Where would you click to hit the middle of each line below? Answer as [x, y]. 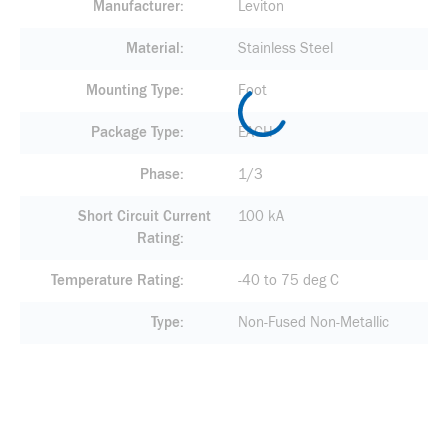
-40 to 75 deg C [288, 280]
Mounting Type [132, 90]
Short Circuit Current [144, 216]
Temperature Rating [115, 280]
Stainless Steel [285, 48]
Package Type [135, 132]
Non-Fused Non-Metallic [313, 322]
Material [152, 48]
